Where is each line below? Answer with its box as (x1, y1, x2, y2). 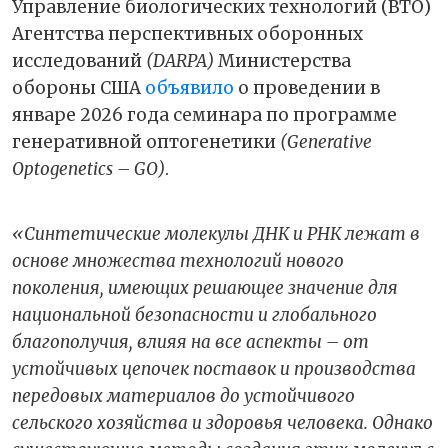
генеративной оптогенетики (12, 130, 280, 153)
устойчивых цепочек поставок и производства (12, 357, 416, 380)
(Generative (280, 130, 372, 153)
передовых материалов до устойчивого (12, 384, 355, 407)
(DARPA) (146, 49, 218, 72)
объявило (145, 76, 234, 99)
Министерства (218, 49, 351, 72)
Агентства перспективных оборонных (12, 22, 363, 45)
